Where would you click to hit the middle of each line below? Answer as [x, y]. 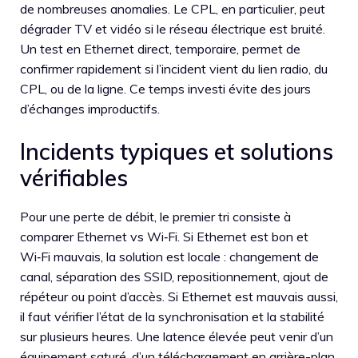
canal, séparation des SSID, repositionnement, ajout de [174, 276]
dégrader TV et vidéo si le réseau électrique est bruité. [173, 28]
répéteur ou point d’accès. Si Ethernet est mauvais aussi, [179, 296]
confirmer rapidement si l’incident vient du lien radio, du [174, 68]
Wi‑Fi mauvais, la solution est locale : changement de [169, 256]
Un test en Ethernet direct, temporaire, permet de [160, 48]
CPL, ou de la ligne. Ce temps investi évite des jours [165, 88]
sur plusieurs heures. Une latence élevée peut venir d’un [177, 336]
